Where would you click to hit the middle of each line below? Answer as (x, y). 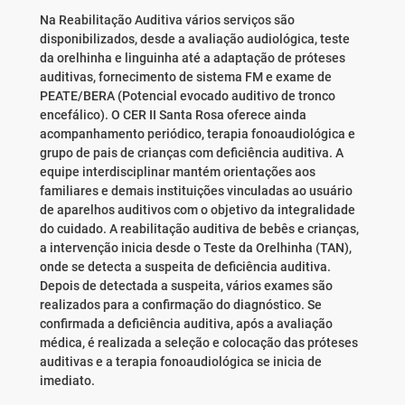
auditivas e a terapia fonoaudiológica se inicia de (180, 362)
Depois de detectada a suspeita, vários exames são (186, 286)
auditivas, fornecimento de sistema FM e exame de (185, 77)
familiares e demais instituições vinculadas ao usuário (196, 191)
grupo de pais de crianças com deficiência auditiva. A (191, 153)
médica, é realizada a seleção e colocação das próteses (198, 343)
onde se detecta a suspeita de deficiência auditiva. (185, 267)
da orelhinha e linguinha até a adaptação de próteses (192, 58)
